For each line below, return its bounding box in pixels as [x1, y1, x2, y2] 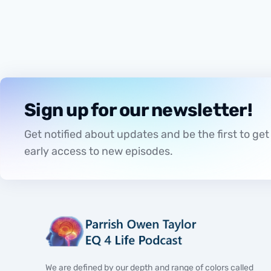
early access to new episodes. [24, 144, 173, 158]
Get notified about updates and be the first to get [24, 127, 269, 141]
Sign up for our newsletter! [24, 99, 252, 121]
